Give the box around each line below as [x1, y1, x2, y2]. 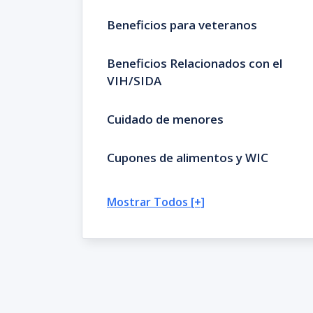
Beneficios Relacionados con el [107, 55, 282, 71]
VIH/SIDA [107, 73, 161, 89]
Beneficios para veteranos [107, 17, 257, 33]
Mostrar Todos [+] [107, 194, 205, 210]
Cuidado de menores [107, 111, 224, 127]
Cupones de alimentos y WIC [107, 150, 268, 166]
